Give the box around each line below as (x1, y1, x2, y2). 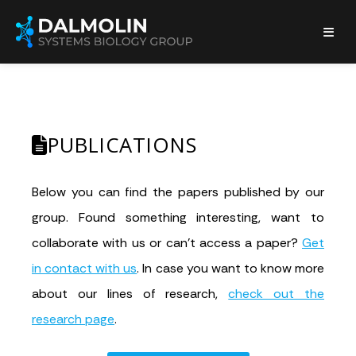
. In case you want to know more (137, 260, 325, 277)
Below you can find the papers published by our (32, 184, 324, 200)
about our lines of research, (32, 285, 229, 302)
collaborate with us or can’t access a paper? (32, 234, 302, 251)
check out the (228, 285, 325, 302)
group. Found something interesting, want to (32, 209, 324, 226)
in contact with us (32, 260, 137, 277)
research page (32, 311, 114, 327)
